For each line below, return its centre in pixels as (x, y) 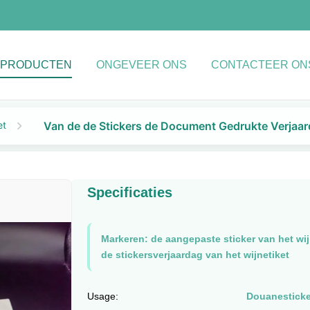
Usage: (102, 296)
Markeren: (124, 239)
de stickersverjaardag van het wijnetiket (195, 255)
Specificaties (129, 192)
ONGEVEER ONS (142, 65)
